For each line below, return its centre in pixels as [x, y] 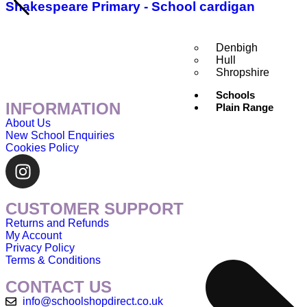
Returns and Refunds [57, 223]
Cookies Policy [42, 148]
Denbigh [237, 47]
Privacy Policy [40, 248]
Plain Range [245, 107]
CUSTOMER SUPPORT [95, 209]
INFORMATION [63, 109]
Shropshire [243, 72]
